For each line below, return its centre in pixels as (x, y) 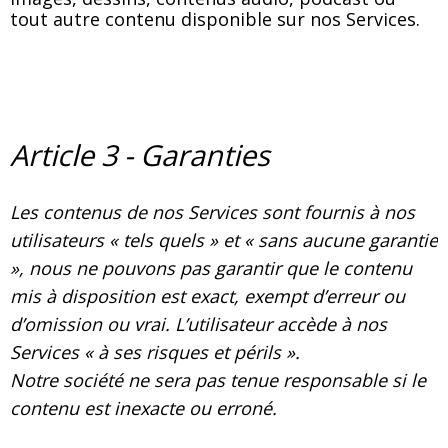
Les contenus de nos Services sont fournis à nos (212, 212)
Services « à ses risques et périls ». (155, 352)
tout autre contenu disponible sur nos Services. (215, 18)
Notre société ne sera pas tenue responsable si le (218, 380)
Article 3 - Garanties (140, 155)
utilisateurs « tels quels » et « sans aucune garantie (224, 240)
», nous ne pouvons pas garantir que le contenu (211, 268)
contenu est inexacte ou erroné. (143, 408)
